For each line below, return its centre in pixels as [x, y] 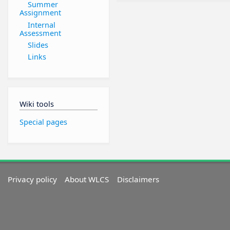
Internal [37, 25]
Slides [34, 45]
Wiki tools [36, 104]
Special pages [43, 122]
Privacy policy [33, 179]
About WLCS [87, 179]
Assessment [40, 33]
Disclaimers [138, 179]
